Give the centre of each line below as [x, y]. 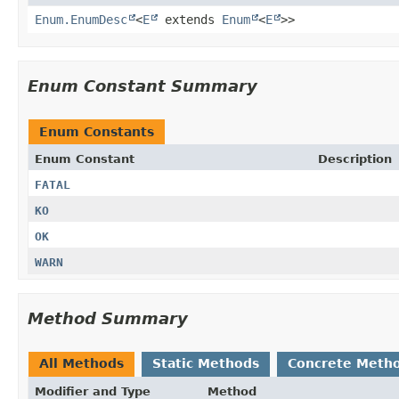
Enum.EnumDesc [81, 19]
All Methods [81, 363]
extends [190, 19]
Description [355, 159]
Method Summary [108, 318]
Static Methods [206, 363]
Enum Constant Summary [142, 85]
